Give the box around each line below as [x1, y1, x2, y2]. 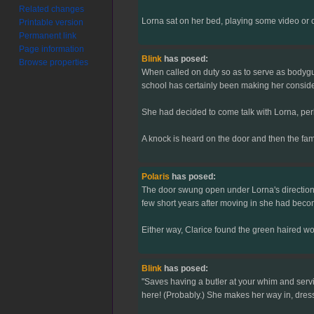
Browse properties [19, 57, 89, 67]
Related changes [19, 4, 85, 14]
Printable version [19, 17, 84, 27]
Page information [19, 43, 85, 54]
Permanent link [19, 30, 77, 41]
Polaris [141, 172, 170, 182]
